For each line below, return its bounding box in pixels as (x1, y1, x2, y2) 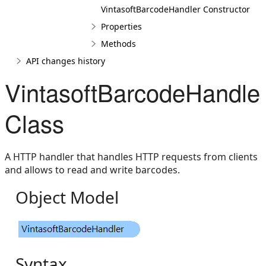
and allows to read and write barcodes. (5, 163, 180, 176)
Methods (101, 38, 136, 49)
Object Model (15, 186, 119, 208)
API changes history (26, 55, 105, 66)
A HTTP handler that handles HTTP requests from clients (5, 150, 258, 163)
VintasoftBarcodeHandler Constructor (101, 4, 250, 15)
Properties (101, 21, 142, 32)
